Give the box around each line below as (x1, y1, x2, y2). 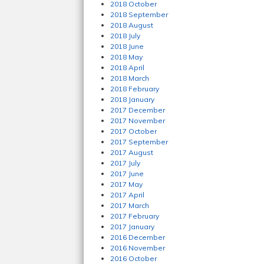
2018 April (110, 63, 144, 72)
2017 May (110, 180, 143, 189)
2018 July (110, 31, 140, 40)
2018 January (110, 95, 154, 104)
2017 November (110, 116, 165, 125)
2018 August (110, 21, 153, 29)
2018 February (110, 84, 159, 93)
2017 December (110, 105, 165, 114)
